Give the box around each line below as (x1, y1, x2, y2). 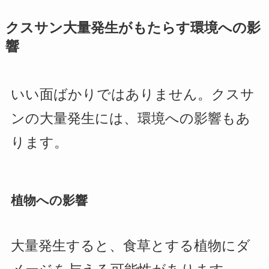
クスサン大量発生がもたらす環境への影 (5, 20, 261, 36)
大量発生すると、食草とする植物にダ (10, 238, 250, 253)
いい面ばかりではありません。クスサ (10, 87, 255, 103)
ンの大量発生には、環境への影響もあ (10, 111, 250, 127)
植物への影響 (10, 193, 88, 208)
